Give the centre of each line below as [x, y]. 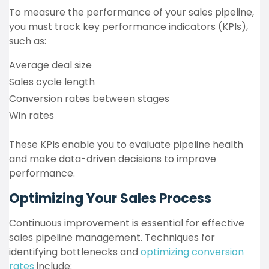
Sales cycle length [52, 82]
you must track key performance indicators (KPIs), [128, 27]
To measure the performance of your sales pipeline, [131, 12]
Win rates [32, 116]
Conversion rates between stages [89, 99]
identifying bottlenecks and [75, 252]
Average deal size [50, 65]
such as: [28, 41]
